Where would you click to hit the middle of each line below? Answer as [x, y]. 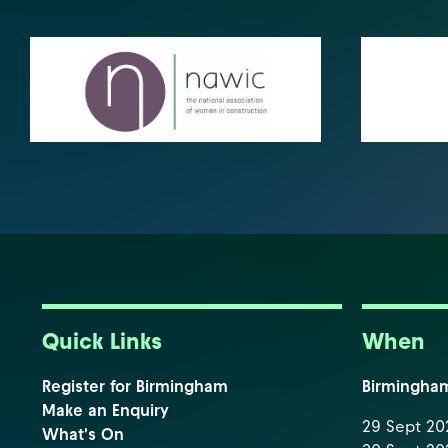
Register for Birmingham [135, 386]
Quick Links [102, 341]
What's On [83, 434]
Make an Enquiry [105, 410]
